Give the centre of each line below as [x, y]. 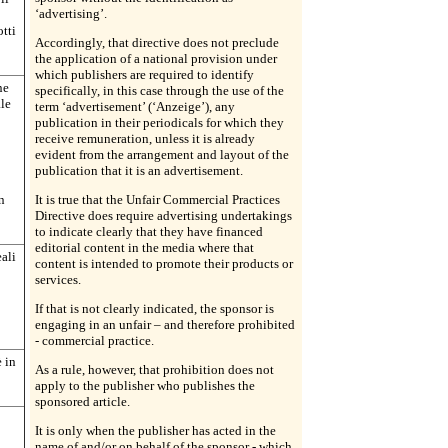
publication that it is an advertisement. [139, 170]
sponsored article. [82, 401]
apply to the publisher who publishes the [145, 385]
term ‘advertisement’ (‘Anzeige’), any [135, 106]
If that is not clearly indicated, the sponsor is [154, 308]
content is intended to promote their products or [164, 263]
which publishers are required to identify [144, 74]
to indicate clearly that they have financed [149, 231]
